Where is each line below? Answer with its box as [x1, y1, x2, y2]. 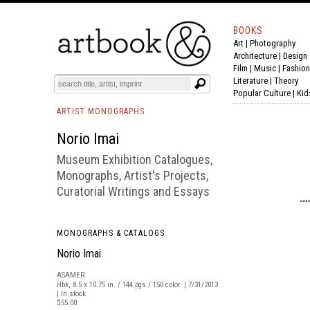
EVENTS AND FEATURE [113, 46, 201, 57]
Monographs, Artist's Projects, [57, 168, 208, 183]
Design [283, 51, 307, 61]
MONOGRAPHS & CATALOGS [57, 228, 165, 238]
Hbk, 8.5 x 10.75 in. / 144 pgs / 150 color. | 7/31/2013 [57, 280, 218, 289]
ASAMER [57, 271, 84, 280]
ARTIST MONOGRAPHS [57, 107, 145, 116]
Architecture [233, 51, 277, 61]
